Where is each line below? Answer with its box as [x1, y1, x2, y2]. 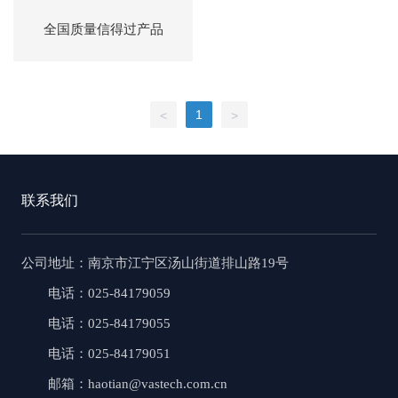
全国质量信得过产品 [43, 22, 163, 37]
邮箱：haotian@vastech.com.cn [47, 377, 227, 392]
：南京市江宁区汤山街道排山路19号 [74, 256, 289, 271]
